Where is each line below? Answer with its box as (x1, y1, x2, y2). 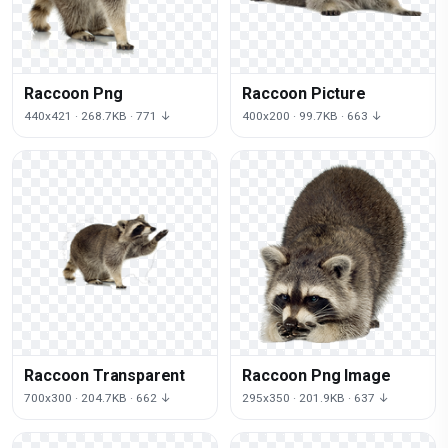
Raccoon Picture (242, 83, 366, 103)
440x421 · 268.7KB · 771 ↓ (24, 108, 172, 123)
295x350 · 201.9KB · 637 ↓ (242, 390, 390, 405)
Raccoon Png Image (242, 365, 391, 385)
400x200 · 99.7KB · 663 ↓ (242, 108, 383, 123)
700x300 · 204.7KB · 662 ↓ (24, 390, 172, 405)
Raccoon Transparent (24, 365, 186, 385)
